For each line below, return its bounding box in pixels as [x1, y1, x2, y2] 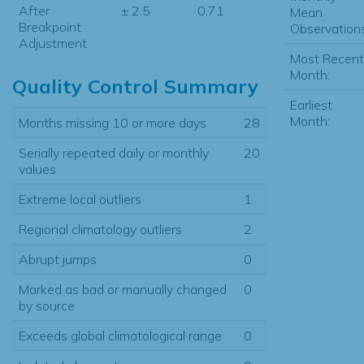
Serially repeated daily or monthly [19, 144, 209, 161]
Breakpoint [19, 18, 81, 35]
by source [19, 297, 75, 314]
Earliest [289, 96, 332, 113]
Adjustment [19, 34, 87, 51]
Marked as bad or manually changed [19, 280, 227, 297]
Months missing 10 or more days [19, 114, 206, 131]
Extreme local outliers [19, 190, 141, 207]
